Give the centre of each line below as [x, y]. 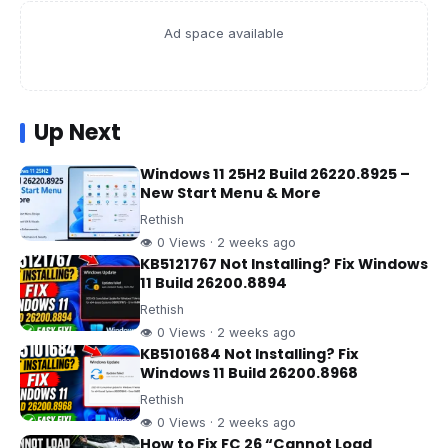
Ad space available [224, 32]
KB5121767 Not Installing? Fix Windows [284, 263]
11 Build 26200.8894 [213, 282]
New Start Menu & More [230, 192]
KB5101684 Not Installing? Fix [249, 353]
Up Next [77, 132]
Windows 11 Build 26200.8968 [249, 372]
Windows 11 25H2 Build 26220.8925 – [275, 173]
